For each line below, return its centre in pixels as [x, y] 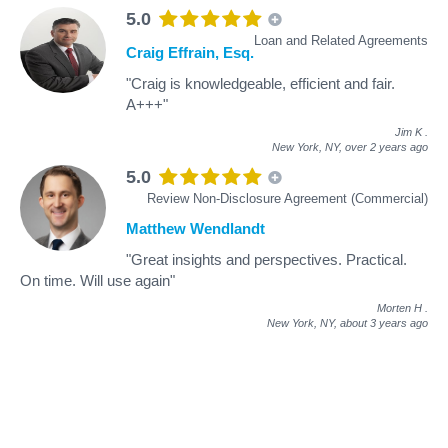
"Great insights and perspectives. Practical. [266, 259]
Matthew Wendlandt [195, 228]
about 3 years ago [384, 322]
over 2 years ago [386, 146]
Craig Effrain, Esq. [190, 52]
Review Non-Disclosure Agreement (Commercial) [287, 198]
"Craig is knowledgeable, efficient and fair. [260, 83]
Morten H [399, 307]
